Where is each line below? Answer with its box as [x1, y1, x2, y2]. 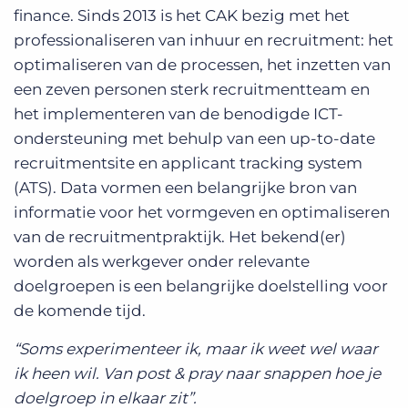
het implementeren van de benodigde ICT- [14, 105, 343, 123]
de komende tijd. [14, 301, 146, 320]
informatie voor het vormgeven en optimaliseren [14, 203, 390, 221]
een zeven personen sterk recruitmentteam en [14, 80, 370, 98]
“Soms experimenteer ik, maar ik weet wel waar [14, 340, 378, 358]
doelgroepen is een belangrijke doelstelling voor [14, 277, 388, 295]
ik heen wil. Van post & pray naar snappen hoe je [14, 364, 381, 382]
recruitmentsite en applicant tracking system [14, 154, 362, 172]
